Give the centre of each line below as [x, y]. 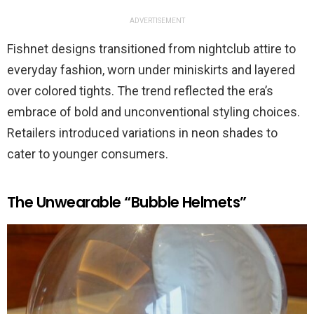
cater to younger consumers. [89, 154]
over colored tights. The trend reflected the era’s [140, 91]
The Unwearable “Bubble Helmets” [127, 203]
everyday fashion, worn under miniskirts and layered [151, 70]
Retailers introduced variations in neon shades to [142, 133]
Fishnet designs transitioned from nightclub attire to [151, 49]
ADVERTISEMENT [157, 21]
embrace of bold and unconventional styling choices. [153, 112]
